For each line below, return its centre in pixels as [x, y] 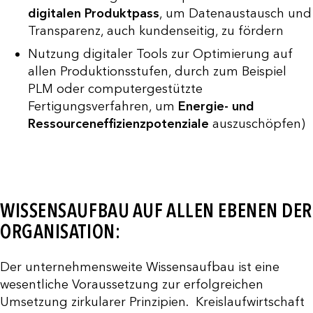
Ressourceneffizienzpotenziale [118, 123]
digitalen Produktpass [94, 13]
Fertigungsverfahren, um [103, 106]
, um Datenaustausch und [235, 13]
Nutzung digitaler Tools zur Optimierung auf [160, 53]
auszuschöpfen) [257, 123]
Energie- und [216, 106]
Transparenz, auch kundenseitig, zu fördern [156, 30]
